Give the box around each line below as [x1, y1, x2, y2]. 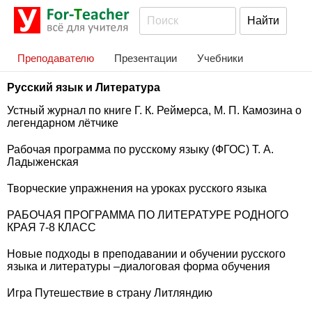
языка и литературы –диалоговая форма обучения [7, 260, 270, 272]
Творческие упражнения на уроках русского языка [7, 182, 267, 194]
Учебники [197, 52, 243, 64]
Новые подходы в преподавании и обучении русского [7, 248, 286, 260]
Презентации [114, 52, 177, 64]
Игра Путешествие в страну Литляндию [7, 287, 212, 299]
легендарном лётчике [7, 117, 118, 129]
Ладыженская [7, 156, 79, 168]
